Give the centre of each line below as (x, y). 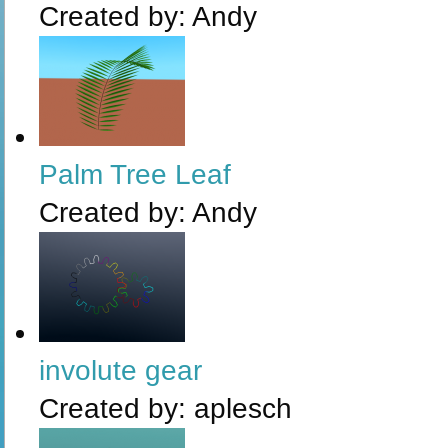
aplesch (243, 408)
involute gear (120, 370)
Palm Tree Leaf (135, 174)
